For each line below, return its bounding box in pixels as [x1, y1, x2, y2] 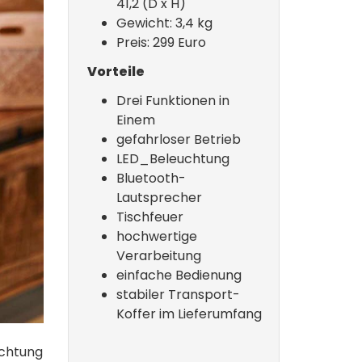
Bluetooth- [116, 169, 186, 187]
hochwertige [116, 227, 197, 246]
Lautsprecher [116, 188, 202, 207]
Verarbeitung [116, 246, 201, 265]
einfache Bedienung [116, 266, 242, 284]
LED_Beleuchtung [116, 149, 229, 168]
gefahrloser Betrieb [116, 130, 241, 149]
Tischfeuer [116, 208, 183, 226]
